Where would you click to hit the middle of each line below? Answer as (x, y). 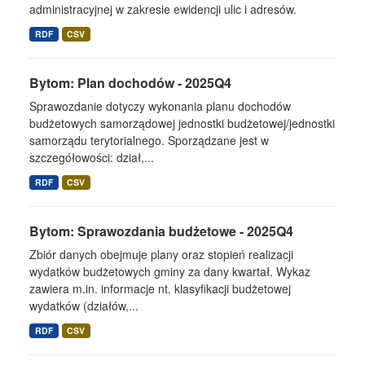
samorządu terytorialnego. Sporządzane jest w (149, 140)
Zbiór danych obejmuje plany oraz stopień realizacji (161, 254)
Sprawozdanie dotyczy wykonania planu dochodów (160, 106)
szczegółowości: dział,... (92, 157)
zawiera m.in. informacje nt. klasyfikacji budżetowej (160, 288)
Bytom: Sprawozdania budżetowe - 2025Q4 (161, 231)
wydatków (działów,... (84, 306)
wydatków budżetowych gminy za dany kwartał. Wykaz (170, 271)
